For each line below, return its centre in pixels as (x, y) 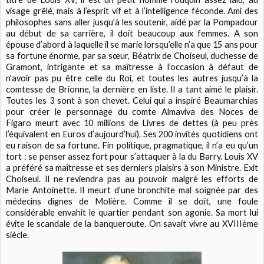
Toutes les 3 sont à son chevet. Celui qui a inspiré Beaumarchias (132, 101)
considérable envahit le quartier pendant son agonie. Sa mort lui (132, 213)
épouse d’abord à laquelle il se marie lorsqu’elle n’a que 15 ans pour (132, 45)
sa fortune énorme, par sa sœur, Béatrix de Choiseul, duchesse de (132, 56)
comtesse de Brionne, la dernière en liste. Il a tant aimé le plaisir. (132, 90)
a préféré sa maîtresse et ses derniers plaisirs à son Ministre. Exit (132, 168)
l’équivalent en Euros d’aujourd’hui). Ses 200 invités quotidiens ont (132, 134)
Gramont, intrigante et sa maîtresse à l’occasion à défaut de (132, 67)
